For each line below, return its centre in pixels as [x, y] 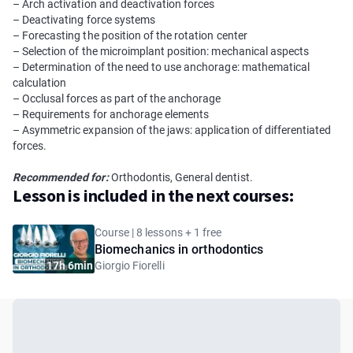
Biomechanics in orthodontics [179, 249]
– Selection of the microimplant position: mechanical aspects [161, 51]
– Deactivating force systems [84, 20]
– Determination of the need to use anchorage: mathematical [162, 67]
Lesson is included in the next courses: [153, 195]
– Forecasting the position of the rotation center [130, 35]
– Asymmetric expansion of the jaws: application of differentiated [172, 130]
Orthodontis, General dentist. [180, 177]
